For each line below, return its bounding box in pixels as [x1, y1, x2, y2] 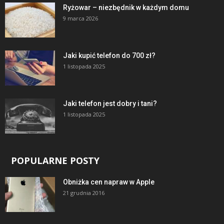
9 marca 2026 [63, 14, 98, 22]
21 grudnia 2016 [63, 188, 104, 196]
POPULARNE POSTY [11, 154, 99, 166]
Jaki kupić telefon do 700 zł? [63, 51, 155, 59]
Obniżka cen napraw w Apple [63, 177, 154, 186]
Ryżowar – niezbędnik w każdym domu [63, 3, 189, 11]
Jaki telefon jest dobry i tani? [63, 99, 157, 107]
